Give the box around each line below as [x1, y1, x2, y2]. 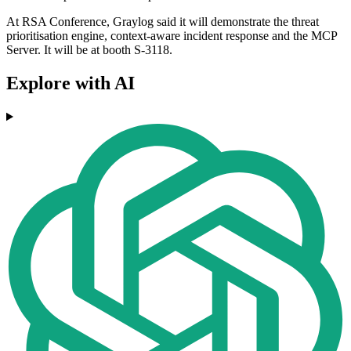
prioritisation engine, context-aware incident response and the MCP [6, 29, 337, 43]
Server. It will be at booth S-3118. [6, 43, 172, 57]
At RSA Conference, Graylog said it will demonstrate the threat [6, 15, 319, 29]
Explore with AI [6, 73, 135, 94]
